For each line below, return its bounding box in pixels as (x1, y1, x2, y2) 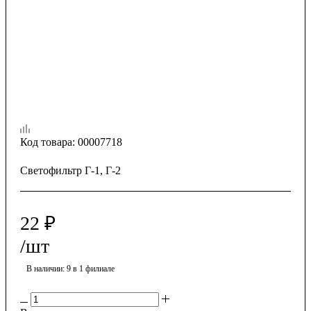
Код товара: (20, 135, 75, 148)
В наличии (26, 263, 62, 274)
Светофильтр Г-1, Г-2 (20, 164, 121, 176)
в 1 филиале (73, 263, 115, 274)
